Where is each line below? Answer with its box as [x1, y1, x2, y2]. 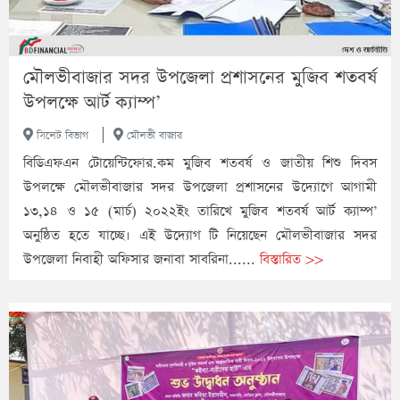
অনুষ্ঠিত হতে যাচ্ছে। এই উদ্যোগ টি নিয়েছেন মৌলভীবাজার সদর [23, 226, 377, 246]
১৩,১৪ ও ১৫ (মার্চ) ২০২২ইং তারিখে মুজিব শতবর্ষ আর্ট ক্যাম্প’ [23, 202, 377, 221]
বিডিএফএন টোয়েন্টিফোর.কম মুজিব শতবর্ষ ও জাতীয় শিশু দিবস [23, 154, 377, 173]
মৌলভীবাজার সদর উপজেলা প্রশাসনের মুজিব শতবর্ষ [23, 65, 377, 91]
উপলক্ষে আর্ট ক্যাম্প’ [23, 90, 161, 116]
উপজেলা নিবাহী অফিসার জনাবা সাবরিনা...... [23, 250, 260, 270]
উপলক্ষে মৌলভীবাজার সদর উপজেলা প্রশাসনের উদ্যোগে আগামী [23, 178, 377, 197]
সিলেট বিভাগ [33, 129, 88, 144]
